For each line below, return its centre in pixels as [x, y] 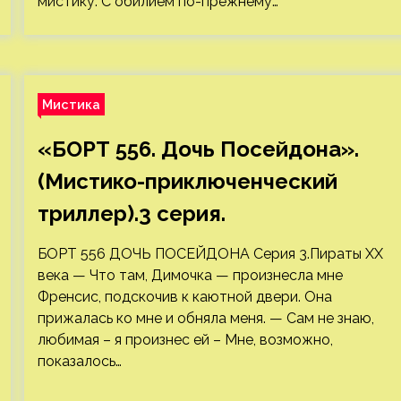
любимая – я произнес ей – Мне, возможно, [185, 340]
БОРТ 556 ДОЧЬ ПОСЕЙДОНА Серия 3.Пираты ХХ [210, 254]
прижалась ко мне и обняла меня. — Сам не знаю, [205, 318]
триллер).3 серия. [131, 213]
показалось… [79, 361]
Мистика [71, 104]
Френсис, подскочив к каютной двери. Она [184, 297]
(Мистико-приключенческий [187, 181]
